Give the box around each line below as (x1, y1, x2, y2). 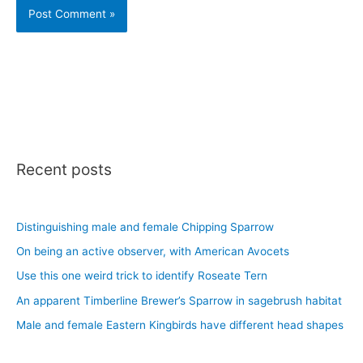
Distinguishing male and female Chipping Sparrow (16, 220, 274, 233)
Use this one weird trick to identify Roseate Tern (16, 269, 267, 283)
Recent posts (16, 160, 112, 180)
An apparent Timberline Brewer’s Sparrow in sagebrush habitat (16, 293, 342, 307)
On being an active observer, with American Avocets (16, 245, 289, 258)
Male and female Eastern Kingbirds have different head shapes (16, 318, 344, 332)
